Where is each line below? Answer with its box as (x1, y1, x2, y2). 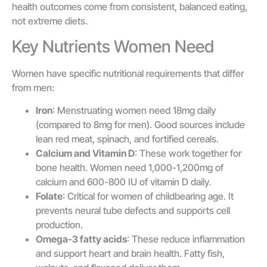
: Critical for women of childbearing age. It (63, 190, 234, 202)
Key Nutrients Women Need (12, 36, 214, 57)
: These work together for (135, 147, 241, 159)
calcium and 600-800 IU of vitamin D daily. (36, 175, 211, 188)
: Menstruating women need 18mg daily (52, 104, 216, 116)
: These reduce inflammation (127, 232, 245, 245)
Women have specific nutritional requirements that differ (12, 67, 244, 79)
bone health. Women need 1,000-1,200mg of (36, 161, 223, 173)
